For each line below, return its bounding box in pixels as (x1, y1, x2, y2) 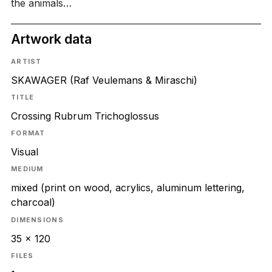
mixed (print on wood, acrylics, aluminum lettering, (10, 182, 245, 194)
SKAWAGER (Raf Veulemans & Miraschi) (10, 73, 197, 86)
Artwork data (10, 31, 92, 47)
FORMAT (10, 129, 46, 138)
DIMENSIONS (10, 215, 64, 224)
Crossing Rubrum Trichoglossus (10, 110, 159, 123)
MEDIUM (10, 165, 44, 174)
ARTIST (10, 56, 42, 66)
